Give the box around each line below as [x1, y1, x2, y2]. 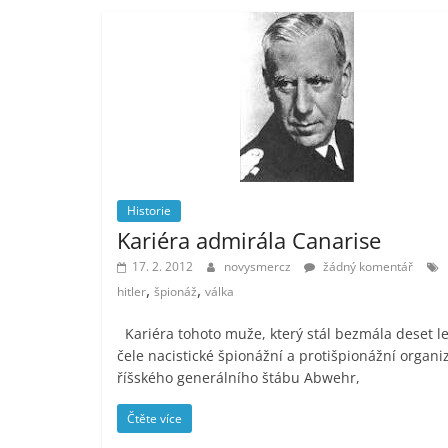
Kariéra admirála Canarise [117, 224, 381, 255]
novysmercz [224, 257, 294, 275]
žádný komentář [320, 257, 413, 275]
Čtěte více [127, 409, 182, 427]
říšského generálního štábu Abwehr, [117, 367, 360, 387]
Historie [127, 201, 171, 219]
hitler [117, 282, 146, 300]
